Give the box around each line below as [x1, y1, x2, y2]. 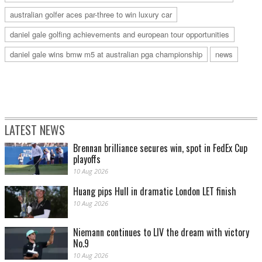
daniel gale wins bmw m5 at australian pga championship [10, 49, 202, 60]
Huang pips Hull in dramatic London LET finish [73, 184, 236, 199]
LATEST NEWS [5, 121, 65, 139]
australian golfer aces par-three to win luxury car [10, 9, 172, 20]
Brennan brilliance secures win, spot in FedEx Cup [73, 141, 247, 156]
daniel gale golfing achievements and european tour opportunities [10, 29, 229, 40]
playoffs [73, 152, 101, 167]
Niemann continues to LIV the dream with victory [73, 225, 249, 240]
